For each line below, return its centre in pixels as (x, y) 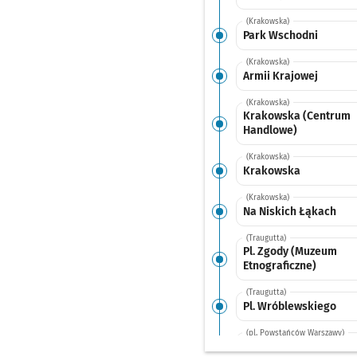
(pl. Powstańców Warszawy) (295, 333)
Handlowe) (270, 130)
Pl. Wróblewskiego (289, 306)
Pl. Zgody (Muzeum (290, 251)
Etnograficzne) (279, 266)
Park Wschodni (280, 35)
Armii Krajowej (280, 76)
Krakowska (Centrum (296, 116)
